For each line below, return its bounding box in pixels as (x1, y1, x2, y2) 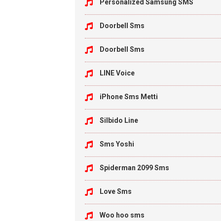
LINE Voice (100, 69, 135, 77)
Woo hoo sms (100, 211, 145, 219)
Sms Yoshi (100, 140, 134, 148)
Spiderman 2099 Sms (100, 164, 169, 172)
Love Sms (100, 187, 132, 195)
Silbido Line (100, 116, 138, 124)
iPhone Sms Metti (100, 93, 158, 101)
